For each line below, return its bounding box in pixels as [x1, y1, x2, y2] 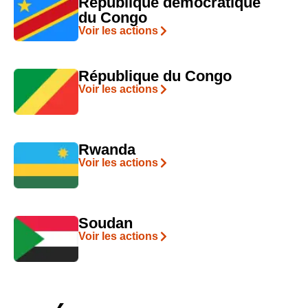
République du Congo [78, 67, 232, 85]
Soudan [78, 214, 133, 232]
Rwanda [78, 140, 135, 158]
